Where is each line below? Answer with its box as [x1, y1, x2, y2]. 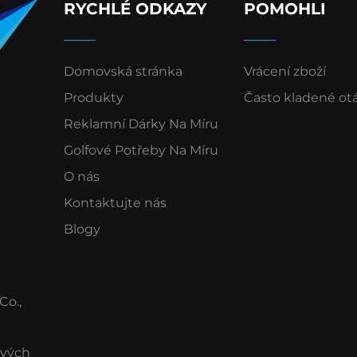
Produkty [64, 90, 124, 105]
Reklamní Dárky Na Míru [64, 116, 219, 131]
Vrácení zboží [243, 64, 326, 79]
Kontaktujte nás [64, 195, 167, 210]
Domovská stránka [64, 64, 183, 79]
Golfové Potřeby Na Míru [64, 143, 219, 158]
